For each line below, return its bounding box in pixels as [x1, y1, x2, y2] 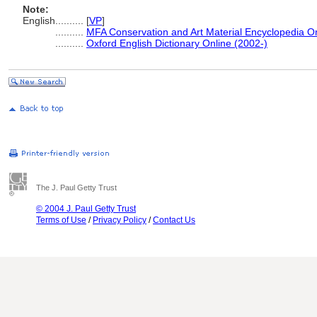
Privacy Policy [93, 215, 146, 225]
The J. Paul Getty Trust [36, 183, 117, 192]
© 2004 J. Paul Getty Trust [36, 204, 136, 214]
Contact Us [153, 215, 195, 225]
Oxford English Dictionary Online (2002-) [86, 38, 267, 49]
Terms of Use [36, 215, 86, 225]
